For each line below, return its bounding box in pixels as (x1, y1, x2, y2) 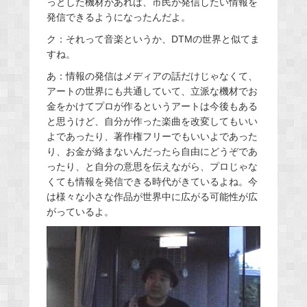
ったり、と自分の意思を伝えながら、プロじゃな (46, 161, 258, 173)
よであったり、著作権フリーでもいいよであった (46, 131, 258, 143)
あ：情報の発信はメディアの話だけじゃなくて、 (46, 71, 258, 82)
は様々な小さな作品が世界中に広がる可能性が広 (46, 191, 258, 203)
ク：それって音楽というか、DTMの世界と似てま (46, 34, 260, 45)
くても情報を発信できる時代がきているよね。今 (46, 176, 258, 188)
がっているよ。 (46, 206, 114, 218)
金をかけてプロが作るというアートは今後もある (46, 101, 258, 112)
